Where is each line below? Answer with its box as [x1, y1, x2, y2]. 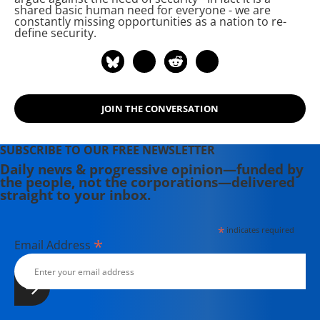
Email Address [14, 237, 94, 253]
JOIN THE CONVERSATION [101, 101, 219, 115]
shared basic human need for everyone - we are [14, 2, 271, 18]
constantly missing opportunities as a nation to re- [14, 14, 286, 29]
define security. [14, 25, 96, 41]
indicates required [224, 224, 294, 235]
